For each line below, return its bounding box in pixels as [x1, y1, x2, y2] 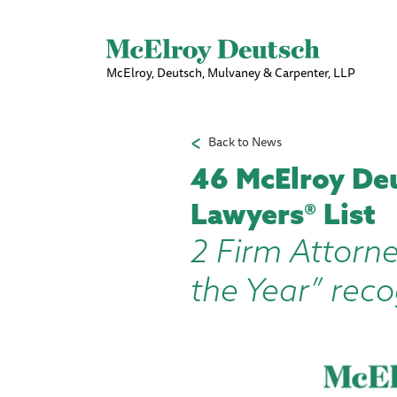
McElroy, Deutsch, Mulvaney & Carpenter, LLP [106, 62, 354, 82]
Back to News [207, 132, 282, 152]
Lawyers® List [190, 196, 376, 231]
